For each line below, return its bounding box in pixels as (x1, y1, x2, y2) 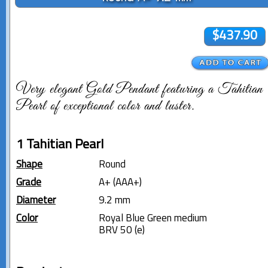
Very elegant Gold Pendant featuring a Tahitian (16, 80, 263, 99)
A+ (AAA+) (98, 177, 142, 188)
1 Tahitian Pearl (16, 138, 103, 152)
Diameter (16, 195, 56, 206)
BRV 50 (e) (98, 225, 145, 236)
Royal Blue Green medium (98, 213, 207, 224)
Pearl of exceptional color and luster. (16, 97, 194, 115)
